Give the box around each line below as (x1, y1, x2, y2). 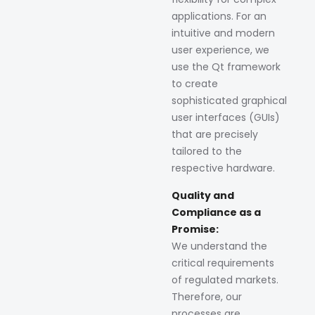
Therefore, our (172, 290, 242, 304)
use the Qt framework (172, 59, 281, 74)
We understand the (172, 239, 267, 254)
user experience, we (172, 42, 269, 57)
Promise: (172, 222, 219, 237)
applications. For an (172, 8, 266, 23)
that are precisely (172, 127, 258, 141)
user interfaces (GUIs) (172, 110, 280, 124)
